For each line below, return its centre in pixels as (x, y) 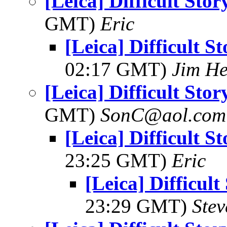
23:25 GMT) (118, 160)
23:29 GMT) (139, 206)
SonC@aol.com (163, 115)
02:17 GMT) (118, 69)
